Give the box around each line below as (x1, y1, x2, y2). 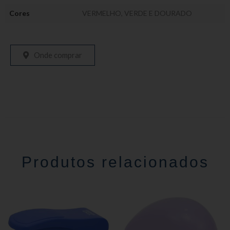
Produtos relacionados (21, 153, 209, 170)
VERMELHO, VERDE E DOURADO (82, 9, 192, 17)
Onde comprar (34, 50, 82, 60)
